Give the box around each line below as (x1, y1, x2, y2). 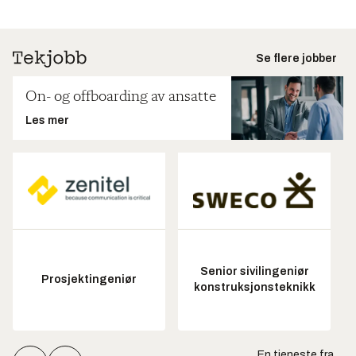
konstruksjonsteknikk (193, 281, 315, 294)
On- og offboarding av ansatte (25, 88, 216, 105)
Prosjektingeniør (41, 273, 137, 286)
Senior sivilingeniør (199, 265, 309, 278)
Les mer (25, 114, 69, 126)
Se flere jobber (256, 52, 337, 64)
